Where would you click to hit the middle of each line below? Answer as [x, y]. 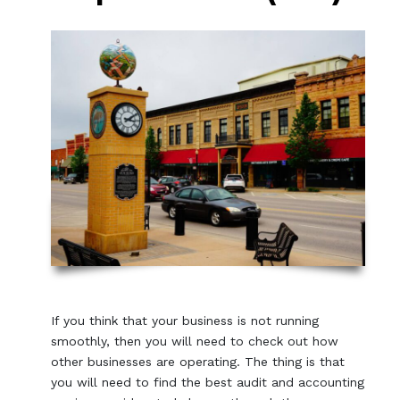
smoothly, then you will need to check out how [195, 342]
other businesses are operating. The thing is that [198, 362]
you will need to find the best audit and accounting [208, 383]
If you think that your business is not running [185, 321]
